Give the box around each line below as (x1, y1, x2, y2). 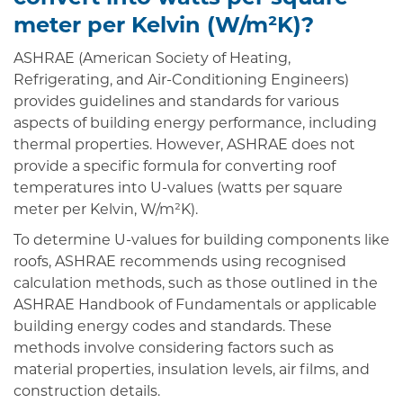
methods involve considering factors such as (13, 341, 334, 356)
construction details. (13, 384, 160, 399)
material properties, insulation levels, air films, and (13, 363, 370, 378)
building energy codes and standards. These (13, 319, 332, 335)
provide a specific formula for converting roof (13, 160, 336, 175)
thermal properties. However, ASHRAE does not (13, 139, 355, 154)
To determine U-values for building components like (13, 233, 390, 248)
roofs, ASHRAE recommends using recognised (13, 255, 346, 270)
